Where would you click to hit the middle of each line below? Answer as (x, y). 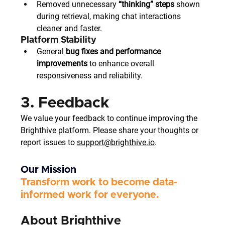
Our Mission (49, 170)
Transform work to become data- (99, 182)
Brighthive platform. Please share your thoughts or (111, 130)
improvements (62, 64)
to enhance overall (122, 64)
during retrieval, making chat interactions (110, 16)
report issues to (49, 142)
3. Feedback (65, 103)
